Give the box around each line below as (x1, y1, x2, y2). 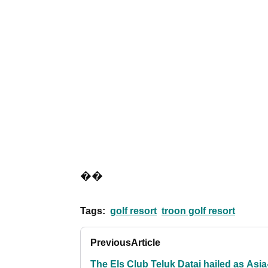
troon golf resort (162, 205, 235, 216)
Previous (90, 237, 131, 248)
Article (131, 237, 160, 248)
